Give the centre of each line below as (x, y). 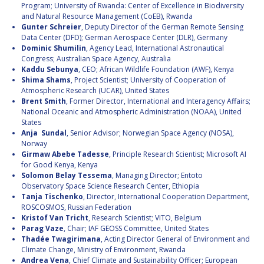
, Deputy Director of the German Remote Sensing (162, 27)
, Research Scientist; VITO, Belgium (145, 218)
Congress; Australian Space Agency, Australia (96, 59)
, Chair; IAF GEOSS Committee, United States (136, 229)
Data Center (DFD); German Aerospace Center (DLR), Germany (124, 38)
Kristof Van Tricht (55, 218)
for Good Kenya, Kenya (60, 165)
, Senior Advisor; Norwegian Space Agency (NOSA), (150, 133)
